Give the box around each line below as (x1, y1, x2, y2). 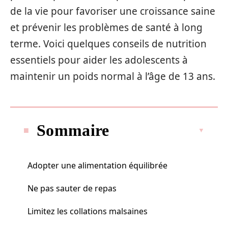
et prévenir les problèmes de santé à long (10, 21, 203, 34)
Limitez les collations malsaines (27, 205, 148, 217)
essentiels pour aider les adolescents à (10, 53, 188, 67)
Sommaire (37, 121, 109, 139)
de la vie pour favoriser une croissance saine (10, 5, 215, 18)
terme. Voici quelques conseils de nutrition (10, 37, 207, 50)
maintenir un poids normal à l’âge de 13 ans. (10, 70, 215, 83)
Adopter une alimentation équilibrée (27, 159, 167, 171)
